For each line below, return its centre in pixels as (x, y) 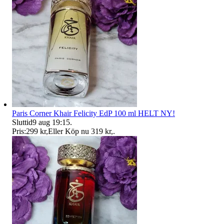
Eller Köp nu (68, 131)
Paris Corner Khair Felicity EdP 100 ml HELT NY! (93, 113)
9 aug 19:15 (51, 122)
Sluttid (22, 122)
